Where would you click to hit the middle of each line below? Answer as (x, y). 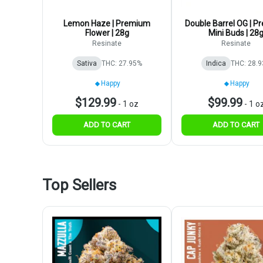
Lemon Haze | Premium (107, 24)
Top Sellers (79, 185)
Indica (216, 64)
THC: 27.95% (122, 64)
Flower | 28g (107, 33)
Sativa (87, 64)
